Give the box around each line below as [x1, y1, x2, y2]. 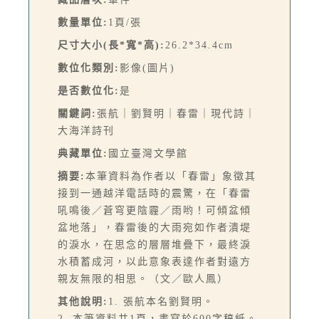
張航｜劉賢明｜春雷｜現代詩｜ [97, 108, 256, 119]
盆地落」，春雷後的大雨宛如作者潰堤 [58, 221, 251, 233]
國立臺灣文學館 [108, 147, 188, 159]
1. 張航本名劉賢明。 [108, 296, 214, 307]
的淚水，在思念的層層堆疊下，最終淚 [58, 239, 251, 250]
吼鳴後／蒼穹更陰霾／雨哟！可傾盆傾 [58, 204, 251, 216]
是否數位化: [58, 85, 120, 96]
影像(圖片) [120, 62, 175, 73]
